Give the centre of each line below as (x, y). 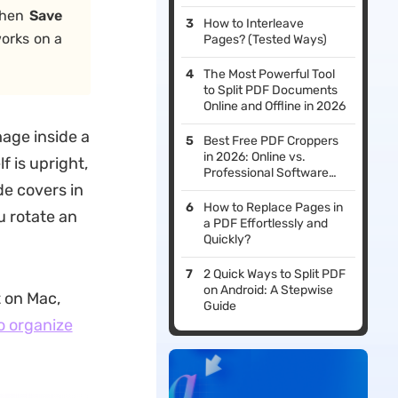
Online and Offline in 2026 (275, 107)
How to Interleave (254, 24)
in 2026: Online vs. (255, 157)
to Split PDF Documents (271, 91)
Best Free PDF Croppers (271, 141)
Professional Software (267, 173)
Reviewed (232, 189)
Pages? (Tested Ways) (266, 40)
